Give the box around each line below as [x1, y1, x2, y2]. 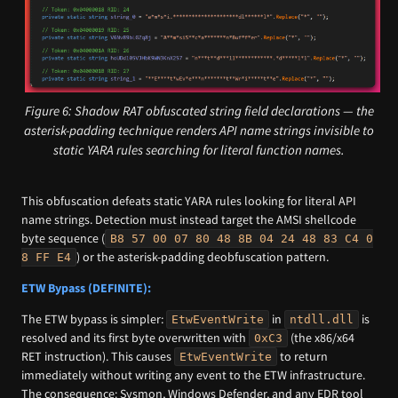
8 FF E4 [21, 250, 71, 264]
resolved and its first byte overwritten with [21, 330, 249, 346]
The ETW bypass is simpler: [21, 311, 166, 328]
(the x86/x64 [288, 330, 354, 346]
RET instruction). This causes [21, 348, 174, 365]
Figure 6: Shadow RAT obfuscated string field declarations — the [24, 101, 374, 119]
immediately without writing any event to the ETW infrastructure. [21, 367, 365, 384]
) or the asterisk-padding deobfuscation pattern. [76, 248, 329, 265]
